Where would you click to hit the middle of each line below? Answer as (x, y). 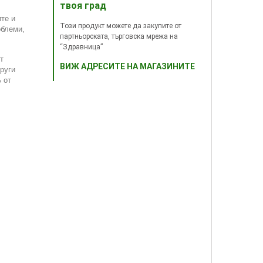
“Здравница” (81, 47)
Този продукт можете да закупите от (121, 26)
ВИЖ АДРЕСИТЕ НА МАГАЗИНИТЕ (127, 66)
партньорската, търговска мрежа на (119, 36)
